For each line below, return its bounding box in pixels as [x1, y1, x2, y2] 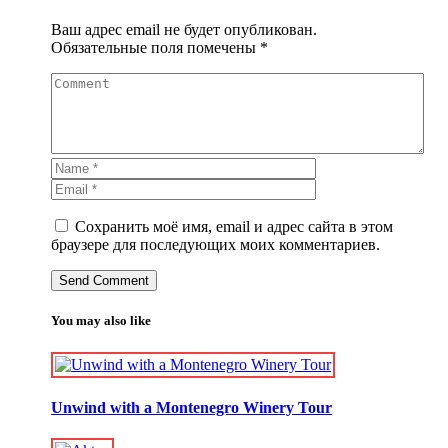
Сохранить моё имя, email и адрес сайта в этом [75, 218, 394, 236]
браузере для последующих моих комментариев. [51, 236, 381, 254]
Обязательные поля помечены [51, 39, 261, 57]
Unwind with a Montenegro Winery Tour [51, 398, 333, 416]
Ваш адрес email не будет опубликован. [51, 21, 318, 39]
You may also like [51, 313, 152, 329]
